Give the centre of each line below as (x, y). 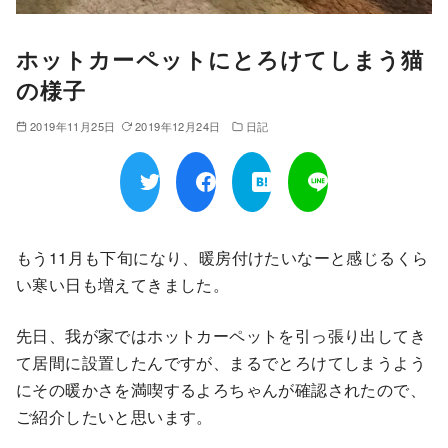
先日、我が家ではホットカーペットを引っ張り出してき (221, 335)
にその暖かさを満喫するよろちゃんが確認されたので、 (221, 389)
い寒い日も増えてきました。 (123, 284)
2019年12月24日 (177, 125)
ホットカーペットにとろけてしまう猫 (220, 58)
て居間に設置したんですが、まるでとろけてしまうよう (221, 362)
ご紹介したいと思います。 (114, 416)
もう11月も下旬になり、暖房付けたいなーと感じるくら (222, 257)
